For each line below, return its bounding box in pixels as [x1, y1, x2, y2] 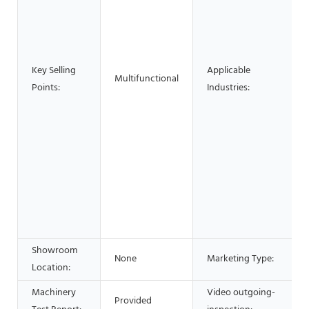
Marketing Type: [207, 250, 274, 267]
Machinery [32, 284, 76, 301]
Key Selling [32, 62, 76, 79]
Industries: [207, 79, 250, 96]
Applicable [207, 62, 250, 79]
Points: [32, 79, 60, 96]
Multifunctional [114, 70, 179, 87]
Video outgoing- [207, 284, 275, 301]
